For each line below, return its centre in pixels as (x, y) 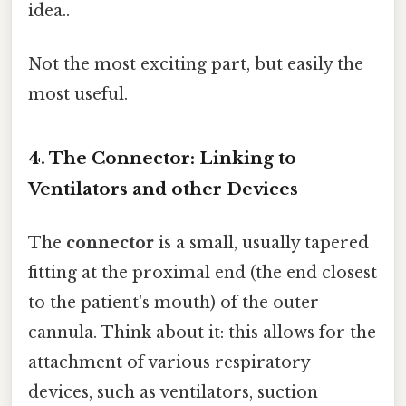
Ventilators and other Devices (163, 188)
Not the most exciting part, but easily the (196, 64)
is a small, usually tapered (261, 242)
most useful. (78, 94)
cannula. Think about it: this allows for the (202, 332)
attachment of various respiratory (169, 362)
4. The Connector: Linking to (162, 158)
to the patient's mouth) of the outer (174, 302)
